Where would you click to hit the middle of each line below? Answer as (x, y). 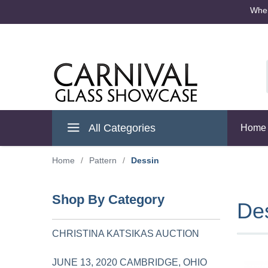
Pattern (103, 160)
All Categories (121, 128)
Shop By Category (108, 200)
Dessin (145, 160)
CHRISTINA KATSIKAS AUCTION (126, 234)
